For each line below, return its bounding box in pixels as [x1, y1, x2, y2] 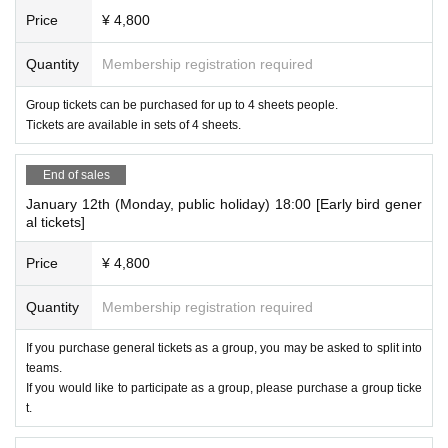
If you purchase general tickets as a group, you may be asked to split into [26, 340, 422, 355]
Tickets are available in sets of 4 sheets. [26, 117, 241, 132]
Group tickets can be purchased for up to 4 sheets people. [26, 97, 338, 112]
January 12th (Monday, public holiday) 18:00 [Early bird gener [26, 195, 422, 212]
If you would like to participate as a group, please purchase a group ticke [26, 380, 422, 395]
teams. [26, 360, 62, 375]
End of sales [42, 167, 110, 182]
